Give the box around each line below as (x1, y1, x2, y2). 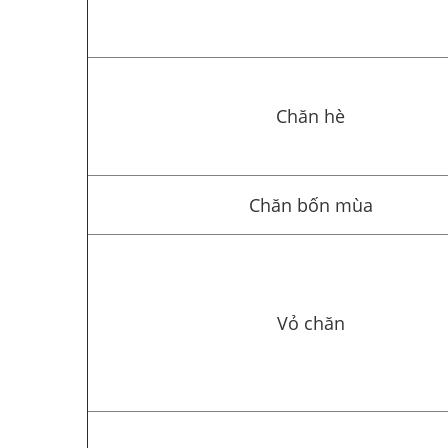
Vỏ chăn (276, 310, 345, 335)
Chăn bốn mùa (248, 192, 373, 217)
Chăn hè (276, 103, 345, 128)
